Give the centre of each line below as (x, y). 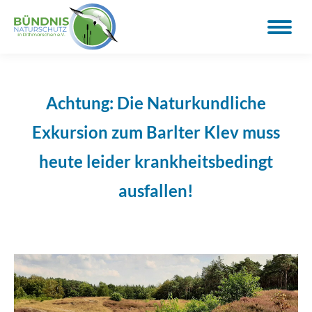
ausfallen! (156, 191)
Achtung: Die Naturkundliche (156, 103)
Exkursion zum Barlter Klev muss (156, 132)
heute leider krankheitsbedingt (156, 162)
